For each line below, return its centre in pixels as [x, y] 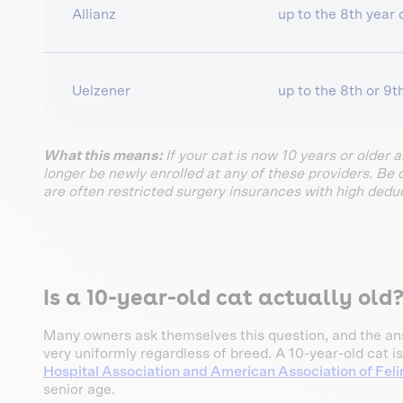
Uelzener [101, 91]
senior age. [79, 390]
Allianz [94, 15]
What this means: [104, 156]
